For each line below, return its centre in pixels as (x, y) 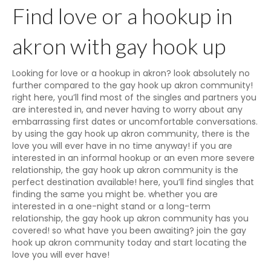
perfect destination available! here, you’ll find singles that (133, 182)
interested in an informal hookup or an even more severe (133, 158)
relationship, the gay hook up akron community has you (130, 218)
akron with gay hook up (119, 46)
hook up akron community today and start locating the (129, 243)
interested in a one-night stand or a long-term (111, 206)
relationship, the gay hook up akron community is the (125, 170)
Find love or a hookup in (122, 16)
